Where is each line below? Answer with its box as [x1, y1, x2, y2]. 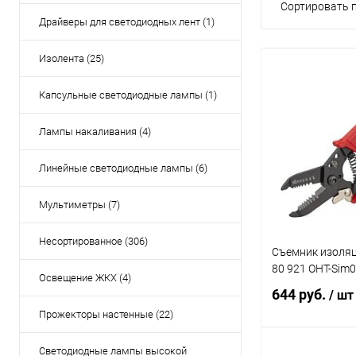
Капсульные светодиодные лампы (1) [39, 89, 217, 101]
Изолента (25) [39, 52, 104, 64]
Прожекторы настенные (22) [39, 308, 173, 320]
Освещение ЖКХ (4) [39, 272, 131, 284]
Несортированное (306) [39, 235, 148, 247]
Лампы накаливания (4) [39, 126, 151, 137]
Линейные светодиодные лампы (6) [39, 162, 207, 174]
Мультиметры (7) [39, 199, 120, 211]
